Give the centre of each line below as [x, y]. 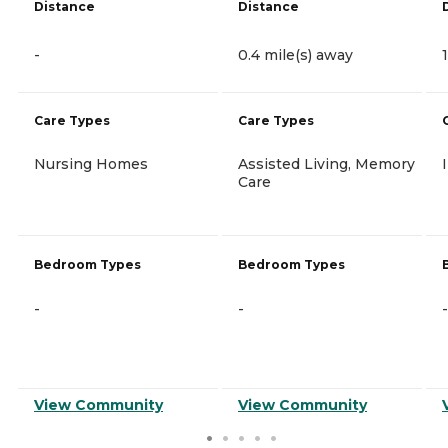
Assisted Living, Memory [326, 163]
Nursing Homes [91, 163]
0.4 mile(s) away [295, 54]
